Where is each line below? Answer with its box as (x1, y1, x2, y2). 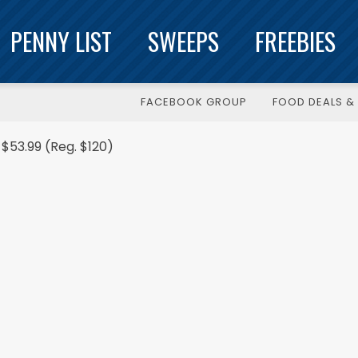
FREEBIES (255, 23, 336, 59)
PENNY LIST (10, 23, 112, 59)
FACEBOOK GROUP (141, 94, 247, 109)
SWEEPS (148, 23, 219, 59)
